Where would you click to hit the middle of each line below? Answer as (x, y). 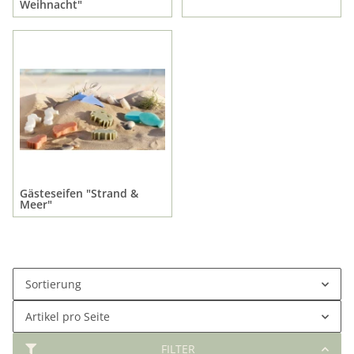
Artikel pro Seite (68, 317)
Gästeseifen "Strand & (79, 194)
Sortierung (53, 284)
